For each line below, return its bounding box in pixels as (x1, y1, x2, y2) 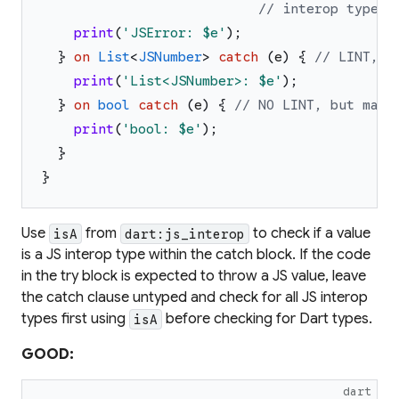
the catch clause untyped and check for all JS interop (21, 289, 368, 307)
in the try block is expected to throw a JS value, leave (21, 267, 366, 286)
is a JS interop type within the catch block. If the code (21, 246, 370, 265)
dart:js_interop (125, 225, 245, 242)
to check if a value (249, 224, 370, 243)
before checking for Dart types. (162, 310, 372, 329)
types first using (21, 310, 129, 329)
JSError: (130, 25, 202, 42)
